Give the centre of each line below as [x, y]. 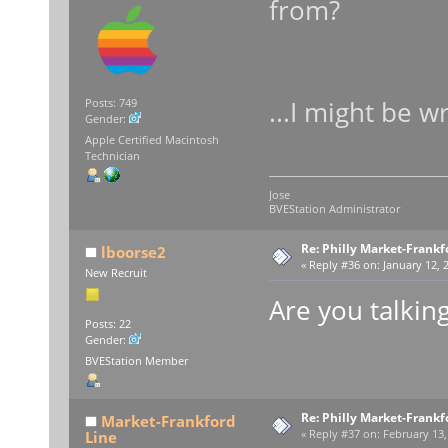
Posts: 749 [110, 102]
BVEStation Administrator [334, 208]
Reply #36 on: [344, 264]
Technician [112, 156]
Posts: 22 [107, 323]
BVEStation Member [136, 361]
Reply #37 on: [344, 434]
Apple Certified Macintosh [151, 140]
